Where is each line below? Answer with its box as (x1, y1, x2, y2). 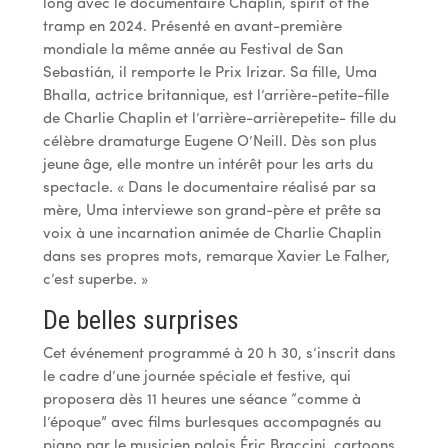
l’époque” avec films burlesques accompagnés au (42, 415, 381, 431)
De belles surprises (42, 304, 239, 335)
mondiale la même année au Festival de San (42, 42, 343, 58)
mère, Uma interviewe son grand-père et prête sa (42, 203, 381, 219)
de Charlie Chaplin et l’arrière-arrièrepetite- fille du (42, 111, 396, 127)
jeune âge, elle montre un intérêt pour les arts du (42, 157, 373, 173)
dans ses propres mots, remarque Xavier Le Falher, (42, 249, 390, 265)
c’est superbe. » (42, 272, 148, 288)
